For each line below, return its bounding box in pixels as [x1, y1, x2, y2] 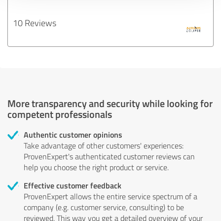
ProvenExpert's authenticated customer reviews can [24, 150, 195, 162]
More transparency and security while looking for [7, 96, 213, 110]
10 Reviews [13, 16, 56, 29]
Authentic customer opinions [24, 128, 122, 140]
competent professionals [7, 107, 112, 121]
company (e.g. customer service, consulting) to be [24, 201, 184, 213]
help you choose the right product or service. [24, 161, 169, 173]
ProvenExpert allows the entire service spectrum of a [24, 190, 197, 202]
